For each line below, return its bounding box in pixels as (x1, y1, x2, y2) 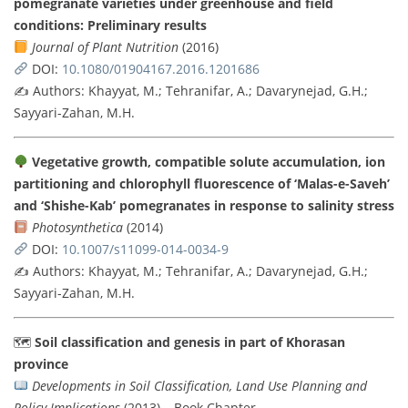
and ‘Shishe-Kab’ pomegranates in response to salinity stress (14, 196, 394, 214)
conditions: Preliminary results (14, 15, 207, 34)
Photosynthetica (31, 218, 123, 236)
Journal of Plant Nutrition (31, 37, 178, 56)
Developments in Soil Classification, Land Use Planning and (31, 376, 367, 394)
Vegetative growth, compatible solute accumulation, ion (31, 152, 385, 170)
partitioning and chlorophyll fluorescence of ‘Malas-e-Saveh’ (14, 174, 390, 192)
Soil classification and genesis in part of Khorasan (35, 332, 345, 351)
